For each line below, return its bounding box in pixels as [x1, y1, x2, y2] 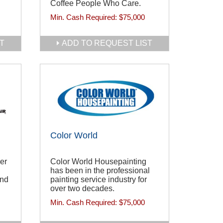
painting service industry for [50, 175, 147, 184]
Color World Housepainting [50, 157, 146, 166]
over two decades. [50, 184, 114, 193]
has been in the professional [50, 166, 150, 175]
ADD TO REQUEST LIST [62, 39, 152, 47]
